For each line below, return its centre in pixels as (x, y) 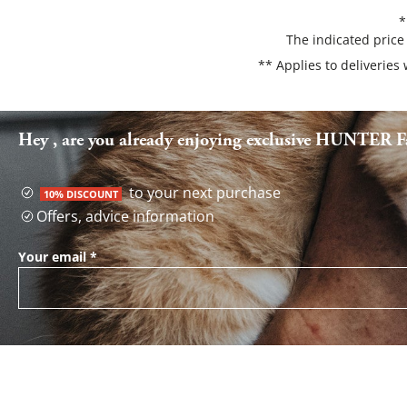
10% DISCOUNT (81, 194)
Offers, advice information (125, 217)
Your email (52, 257)
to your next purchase (203, 193)
